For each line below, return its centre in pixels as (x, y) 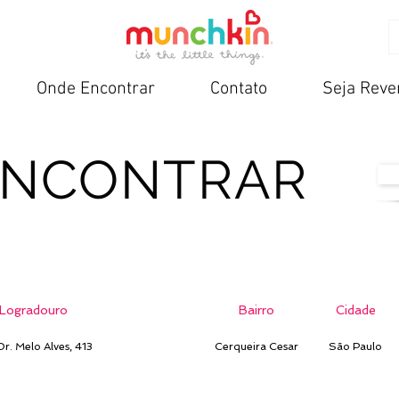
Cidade (355, 309)
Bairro (256, 309)
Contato (239, 89)
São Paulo (355, 346)
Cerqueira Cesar (256, 346)
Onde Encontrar (96, 89)
